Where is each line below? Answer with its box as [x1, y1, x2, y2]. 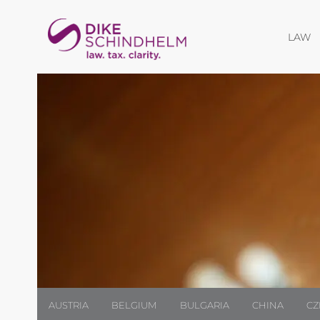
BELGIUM [111, 299, 157, 311]
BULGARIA [179, 299, 229, 311]
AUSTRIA [49, 299, 89, 311]
